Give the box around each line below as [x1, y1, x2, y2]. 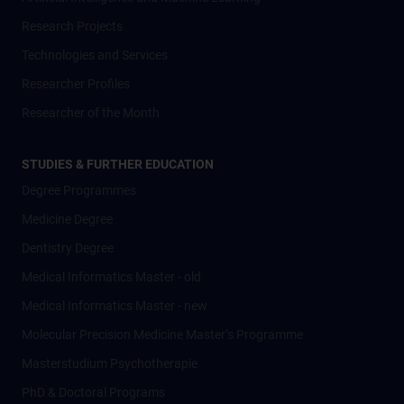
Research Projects [22, 19, 123, 33]
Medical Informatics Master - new [22, 298, 207, 313]
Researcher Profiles [22, 77, 130, 91]
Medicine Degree [22, 212, 113, 226]
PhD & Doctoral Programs [22, 385, 165, 399]
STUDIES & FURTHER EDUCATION [22, 157, 214, 171]
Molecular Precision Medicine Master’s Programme [22, 327, 303, 342]
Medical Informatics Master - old [22, 270, 201, 284]
